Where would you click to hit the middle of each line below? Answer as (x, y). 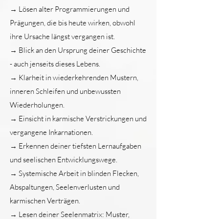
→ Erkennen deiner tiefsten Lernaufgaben (76, 146)
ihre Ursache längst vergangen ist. (62, 36)
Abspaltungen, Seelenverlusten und (65, 187)
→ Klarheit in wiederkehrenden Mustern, (74, 77)
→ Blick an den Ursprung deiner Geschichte (78, 50)
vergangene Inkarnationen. (51, 132)
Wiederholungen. (37, 105)
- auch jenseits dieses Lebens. (55, 64)
